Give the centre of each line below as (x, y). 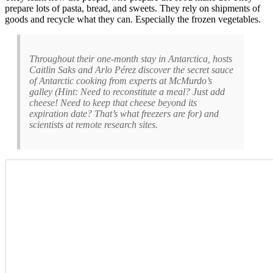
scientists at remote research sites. (94, 124)
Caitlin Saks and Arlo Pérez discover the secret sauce (131, 69)
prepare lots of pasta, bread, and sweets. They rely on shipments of (133, 8)
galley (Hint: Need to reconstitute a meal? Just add (127, 91)
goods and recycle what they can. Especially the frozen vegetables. (133, 19)
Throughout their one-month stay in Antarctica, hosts (131, 58)
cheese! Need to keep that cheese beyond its (113, 102)
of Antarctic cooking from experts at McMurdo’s (121, 80)
